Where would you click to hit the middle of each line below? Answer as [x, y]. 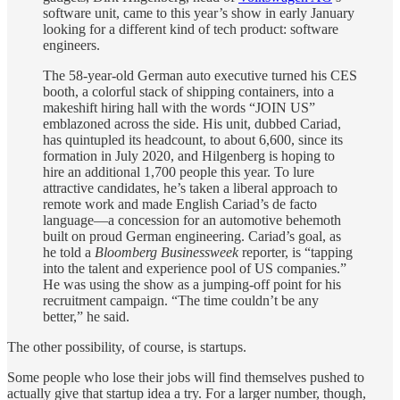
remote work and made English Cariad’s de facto [180, 204]
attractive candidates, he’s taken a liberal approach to [190, 188]
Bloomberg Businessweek [167, 253]
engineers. [71, 46]
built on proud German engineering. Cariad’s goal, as [192, 237]
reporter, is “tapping [296, 253]
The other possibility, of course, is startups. [127, 347]
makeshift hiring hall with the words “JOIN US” [179, 108]
